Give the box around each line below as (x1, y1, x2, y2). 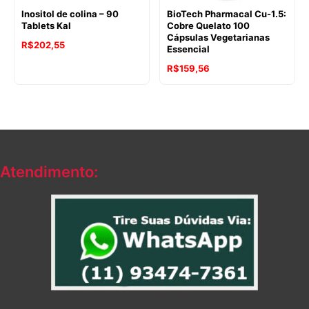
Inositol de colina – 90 (21, 8, 119, 20)
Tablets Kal (21, 20, 71, 32)
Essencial (167, 43, 210, 55)
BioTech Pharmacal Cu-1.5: (167, 8, 286, 20)
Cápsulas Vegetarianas (167, 32, 270, 43)
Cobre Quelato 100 (167, 20, 250, 32)
